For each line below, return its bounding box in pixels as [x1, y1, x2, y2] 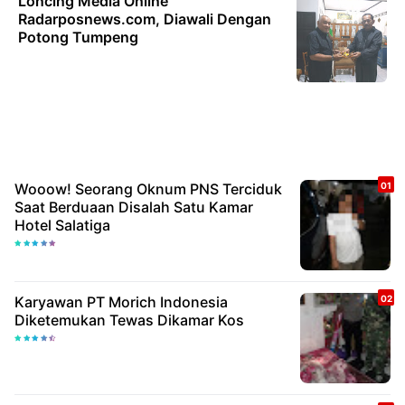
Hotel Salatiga [14, 216, 110, 234]
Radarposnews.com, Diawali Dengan [18, 10, 271, 28]
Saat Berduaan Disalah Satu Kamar [14, 198, 253, 216]
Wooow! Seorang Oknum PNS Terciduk [14, 180, 282, 198]
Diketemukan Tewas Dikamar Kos [14, 311, 244, 329]
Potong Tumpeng [18, 28, 138, 46]
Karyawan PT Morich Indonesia [14, 293, 228, 311]
